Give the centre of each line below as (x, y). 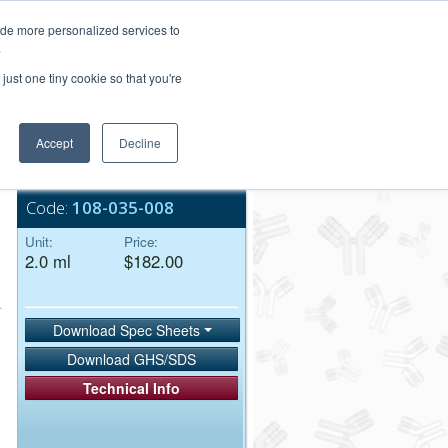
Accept (54, 142)
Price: (141, 241)
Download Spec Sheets (128, 330)
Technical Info (132, 388)
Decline (140, 142)
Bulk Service (106, 158)
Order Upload (201, 56)
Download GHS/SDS (132, 359)
